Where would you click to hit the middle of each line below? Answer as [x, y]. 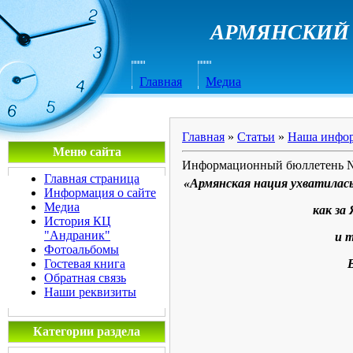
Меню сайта [87, 152]
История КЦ [78, 221]
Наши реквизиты [90, 292]
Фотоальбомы [82, 249]
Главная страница [92, 178]
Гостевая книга [85, 264]
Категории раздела [87, 331]
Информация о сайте [100, 193]
